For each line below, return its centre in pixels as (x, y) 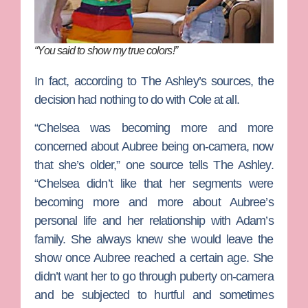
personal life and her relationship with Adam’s (154, 221)
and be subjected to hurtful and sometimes (154, 295)
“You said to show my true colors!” (106, 50)
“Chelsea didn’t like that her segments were (154, 184)
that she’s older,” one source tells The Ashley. (154, 165)
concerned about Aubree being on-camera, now (154, 147)
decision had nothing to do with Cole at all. (137, 99)
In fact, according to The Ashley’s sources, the (154, 81)
